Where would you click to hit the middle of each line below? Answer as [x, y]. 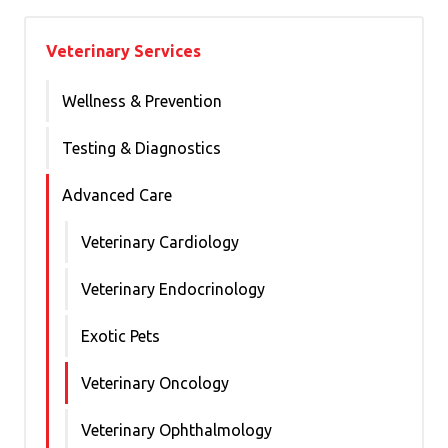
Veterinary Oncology [155, 383]
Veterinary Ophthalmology [176, 430]
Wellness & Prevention [142, 101]
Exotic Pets [120, 336]
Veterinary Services [123, 51]
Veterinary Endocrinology [173, 289]
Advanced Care [117, 195]
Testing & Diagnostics [141, 148]
